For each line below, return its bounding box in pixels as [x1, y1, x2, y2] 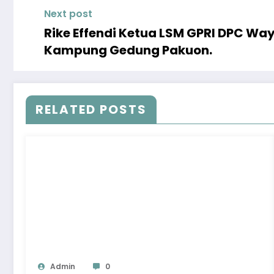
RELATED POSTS [35, 101, 147, 118]
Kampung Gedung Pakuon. [44, 42, 212, 59]
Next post [44, 7, 92, 21]
